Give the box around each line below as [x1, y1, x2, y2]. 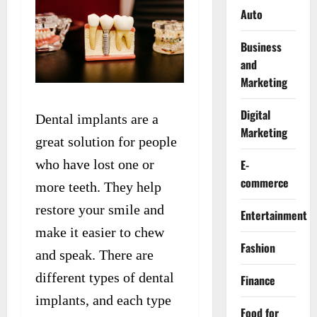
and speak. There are [35, 246, 154, 263]
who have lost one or [35, 156, 154, 172]
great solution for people [35, 133, 177, 149]
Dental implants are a [35, 110, 158, 127]
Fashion [240, 239, 275, 256]
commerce [240, 174, 289, 191]
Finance [240, 272, 275, 289]
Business [240, 38, 282, 55]
